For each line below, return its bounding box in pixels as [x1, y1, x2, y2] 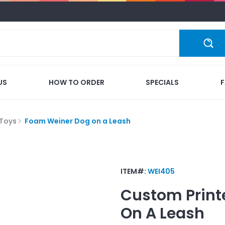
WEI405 [148, 166, 175, 176]
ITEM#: [121, 166, 148, 176]
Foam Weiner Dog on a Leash [25, 116, 131, 126]
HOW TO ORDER [48, 77, 104, 87]
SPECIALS [146, 77, 179, 87]
